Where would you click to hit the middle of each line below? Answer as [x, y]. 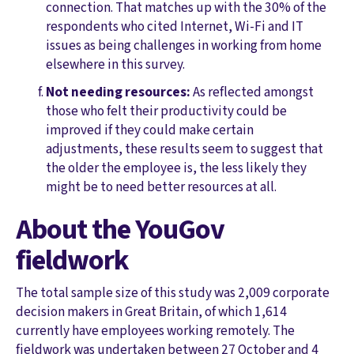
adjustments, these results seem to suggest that [185, 149]
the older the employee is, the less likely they [177, 168]
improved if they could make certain [150, 130]
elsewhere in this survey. [116, 64]
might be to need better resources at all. [162, 186]
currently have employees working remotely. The [155, 331]
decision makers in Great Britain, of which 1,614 [151, 312]
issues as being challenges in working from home [184, 45]
